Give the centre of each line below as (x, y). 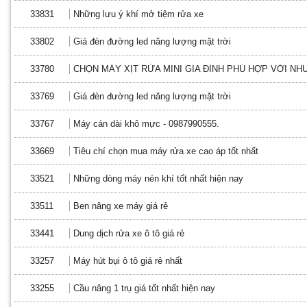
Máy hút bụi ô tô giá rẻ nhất (128, 261)
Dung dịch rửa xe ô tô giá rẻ (129, 233)
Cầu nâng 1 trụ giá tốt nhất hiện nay (144, 288)
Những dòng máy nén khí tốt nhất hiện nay (158, 179)
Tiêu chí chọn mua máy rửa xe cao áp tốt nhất (166, 151)
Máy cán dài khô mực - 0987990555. (146, 124)
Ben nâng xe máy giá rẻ (121, 206)
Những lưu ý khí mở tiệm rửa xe (138, 14)
